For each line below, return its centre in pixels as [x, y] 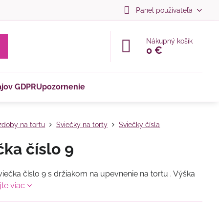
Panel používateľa [164, 10]
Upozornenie [61, 87]
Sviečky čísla [140, 125]
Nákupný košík [170, 41]
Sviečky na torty [82, 125]
